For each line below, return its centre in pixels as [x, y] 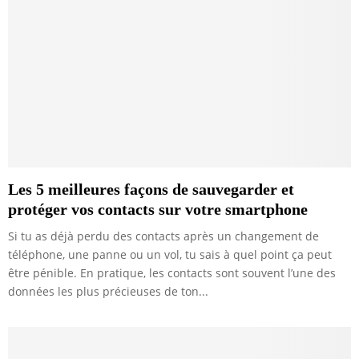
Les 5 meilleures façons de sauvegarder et [151, 190]
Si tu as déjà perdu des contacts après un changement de [163, 236]
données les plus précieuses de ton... [108, 292]
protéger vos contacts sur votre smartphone [158, 210]
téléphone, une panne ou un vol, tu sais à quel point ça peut [170, 255]
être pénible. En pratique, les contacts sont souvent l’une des [172, 273]
